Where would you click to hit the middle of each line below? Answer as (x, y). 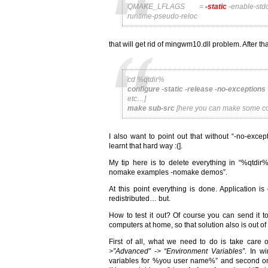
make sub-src (151, 108)
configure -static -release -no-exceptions (197, 89)
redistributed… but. (140, 198)
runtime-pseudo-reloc (162, 16)
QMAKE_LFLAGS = (166, 6)
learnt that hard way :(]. (146, 146)
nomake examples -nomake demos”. (168, 172)
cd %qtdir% (146, 79)
